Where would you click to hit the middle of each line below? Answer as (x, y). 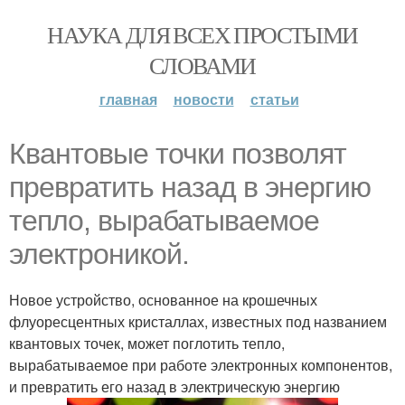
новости (203, 99)
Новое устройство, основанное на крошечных (163, 300)
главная (128, 99)
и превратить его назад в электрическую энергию (174, 386)
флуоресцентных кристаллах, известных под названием (198, 321)
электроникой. (99, 254)
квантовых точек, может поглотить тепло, (147, 343)
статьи (274, 99)
